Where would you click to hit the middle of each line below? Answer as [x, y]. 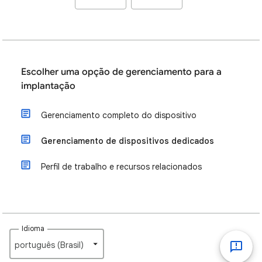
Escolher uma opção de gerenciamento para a [121, 72]
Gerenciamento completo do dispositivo [119, 115]
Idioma [33, 228]
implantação [48, 86]
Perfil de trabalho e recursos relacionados [121, 167]
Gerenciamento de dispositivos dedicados [127, 141]
